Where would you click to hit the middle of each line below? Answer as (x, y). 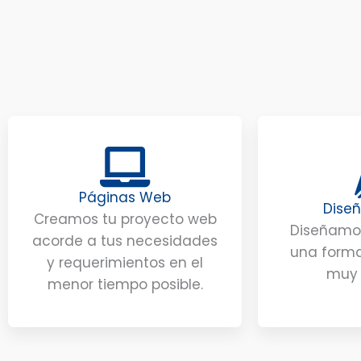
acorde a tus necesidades (125, 241)
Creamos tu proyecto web (125, 220)
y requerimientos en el (125, 263)
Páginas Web (125, 198)
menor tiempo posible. (125, 285)
